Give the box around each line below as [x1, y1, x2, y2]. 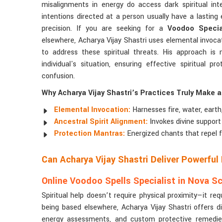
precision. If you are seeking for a [42, 23, 163, 34]
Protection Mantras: [54, 128, 125, 139]
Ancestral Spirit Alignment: [54, 116, 148, 127]
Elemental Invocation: [54, 105, 130, 115]
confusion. [42, 71, 75, 82]
